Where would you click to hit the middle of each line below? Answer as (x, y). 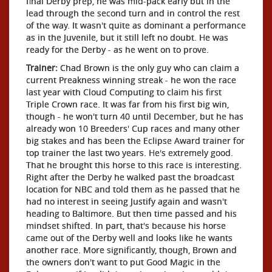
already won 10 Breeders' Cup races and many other (133, 128)
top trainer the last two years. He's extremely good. (130, 153)
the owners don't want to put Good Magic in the (123, 262)
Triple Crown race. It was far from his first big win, (127, 104)
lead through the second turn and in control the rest (133, 13)
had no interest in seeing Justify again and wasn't (127, 201)
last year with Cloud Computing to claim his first (124, 92)
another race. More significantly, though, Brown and (131, 250)
